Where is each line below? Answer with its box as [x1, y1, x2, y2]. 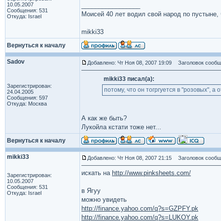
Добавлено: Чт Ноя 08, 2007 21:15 [87, 155, 172, 161]
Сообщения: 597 [7, 95, 48, 101]
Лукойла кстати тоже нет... [81, 123, 161, 131]
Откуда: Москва [7, 101, 47, 107]
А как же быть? [81, 114, 127, 122]
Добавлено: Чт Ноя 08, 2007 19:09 [87, 60, 172, 66]
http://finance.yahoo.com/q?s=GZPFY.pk [81, 205, 198, 212]
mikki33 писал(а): [103, 75, 154, 82]
